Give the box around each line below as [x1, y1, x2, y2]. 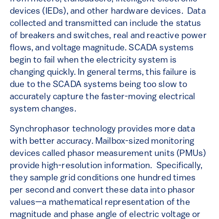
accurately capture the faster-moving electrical [10, 92, 196, 102]
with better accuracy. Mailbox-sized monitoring [10, 137, 195, 147]
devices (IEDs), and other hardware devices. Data [10, 7, 206, 17]
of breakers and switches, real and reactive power [10, 31, 207, 41]
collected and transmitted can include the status [10, 19, 201, 29]
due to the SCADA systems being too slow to [10, 80, 188, 90]
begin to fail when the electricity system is [10, 56, 176, 66]
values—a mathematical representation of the [10, 198, 190, 208]
